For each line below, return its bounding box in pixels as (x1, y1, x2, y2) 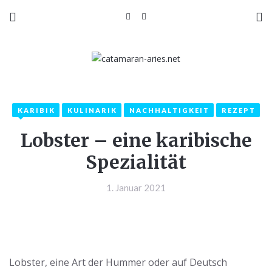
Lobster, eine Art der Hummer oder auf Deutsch (9, 256, 227, 269)
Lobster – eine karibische (20, 129, 252, 152)
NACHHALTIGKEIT (129, 106, 209, 114)
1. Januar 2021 (106, 182, 166, 193)
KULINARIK (67, 106, 117, 114)
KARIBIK (18, 106, 55, 114)
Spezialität (86, 151, 186, 174)
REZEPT (222, 106, 256, 114)
